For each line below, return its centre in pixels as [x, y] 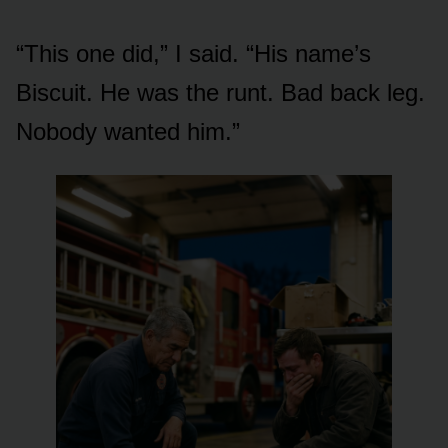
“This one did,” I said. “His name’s [193, 53]
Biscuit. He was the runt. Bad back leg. [220, 92]
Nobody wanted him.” [128, 131]
